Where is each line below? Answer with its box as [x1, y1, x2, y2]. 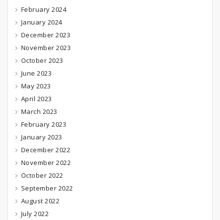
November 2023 [21, 43, 71, 53]
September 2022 [21, 184, 73, 193]
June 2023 [21, 69, 52, 78]
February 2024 [21, 5, 66, 14]
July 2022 [21, 209, 49, 219]
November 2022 [21, 158, 71, 167]
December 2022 [21, 145, 70, 155]
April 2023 [21, 94, 52, 104]
